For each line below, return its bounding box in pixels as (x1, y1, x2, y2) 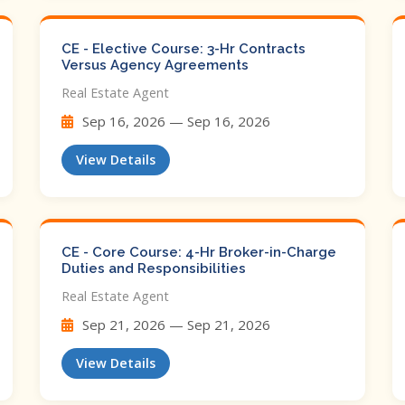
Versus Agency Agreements (61, 57, 249, 73)
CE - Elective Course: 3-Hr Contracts (61, 41, 306, 57)
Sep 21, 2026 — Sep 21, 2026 (79, 316, 270, 334)
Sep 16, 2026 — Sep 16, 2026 (79, 112, 270, 130)
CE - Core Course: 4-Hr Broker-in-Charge (61, 244, 336, 260)
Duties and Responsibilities (61, 260, 246, 277)
